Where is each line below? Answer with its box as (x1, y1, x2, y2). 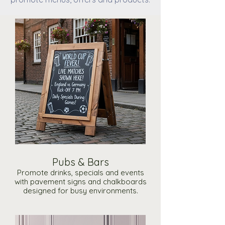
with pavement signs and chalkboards (14, 176, 147, 186)
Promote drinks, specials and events (17, 167, 144, 177)
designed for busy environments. (23, 185, 138, 195)
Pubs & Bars (52, 155, 109, 168)
